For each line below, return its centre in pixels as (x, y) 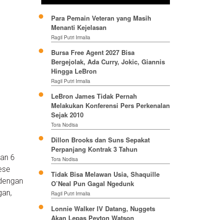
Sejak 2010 (67, 115)
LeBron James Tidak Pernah (94, 96)
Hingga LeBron (74, 71)
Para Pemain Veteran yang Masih (101, 18)
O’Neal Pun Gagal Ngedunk (92, 184)
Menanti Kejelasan (79, 27)
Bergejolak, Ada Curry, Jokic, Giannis (108, 62)
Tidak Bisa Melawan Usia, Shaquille (105, 174)
